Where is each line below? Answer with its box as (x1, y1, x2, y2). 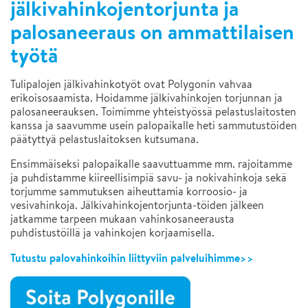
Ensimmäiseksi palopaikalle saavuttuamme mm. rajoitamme (10, 157, 292, 172)
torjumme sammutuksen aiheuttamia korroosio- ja (10, 184, 247, 199)
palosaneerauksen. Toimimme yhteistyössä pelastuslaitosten (10, 104, 296, 120)
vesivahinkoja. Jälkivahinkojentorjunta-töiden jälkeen (10, 198, 264, 213)
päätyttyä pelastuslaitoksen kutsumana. (10, 132, 199, 147)
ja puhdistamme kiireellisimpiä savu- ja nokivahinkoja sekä (10, 170, 287, 186)
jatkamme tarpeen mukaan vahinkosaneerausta (10, 212, 234, 227)
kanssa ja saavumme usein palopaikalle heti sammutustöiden (10, 118, 297, 133)
